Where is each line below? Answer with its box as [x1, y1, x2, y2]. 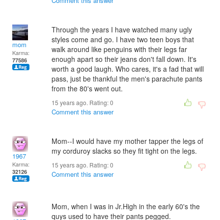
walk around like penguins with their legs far [52, 44, 187, 54]
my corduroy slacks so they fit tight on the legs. [52, 146, 197, 156]
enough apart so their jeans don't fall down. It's [52, 54, 196, 64]
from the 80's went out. [52, 83, 123, 93]
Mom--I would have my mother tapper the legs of [52, 136, 203, 146]
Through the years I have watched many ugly [52, 25, 192, 34]
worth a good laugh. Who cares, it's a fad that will [52, 64, 204, 74]
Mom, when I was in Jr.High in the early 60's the [52, 201, 200, 211]
